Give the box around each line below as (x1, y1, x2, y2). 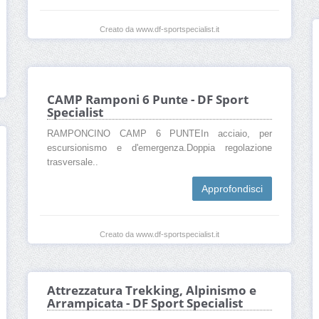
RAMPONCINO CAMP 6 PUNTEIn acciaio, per (47, 129, 272, 140)
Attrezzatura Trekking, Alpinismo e (47, 282, 256, 299)
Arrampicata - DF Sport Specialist (47, 295, 243, 312)
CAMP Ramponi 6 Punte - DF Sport (47, 91, 249, 108)
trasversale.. (47, 157, 98, 168)
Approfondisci (202, 183, 263, 195)
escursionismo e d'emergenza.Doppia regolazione (47, 143, 272, 154)
